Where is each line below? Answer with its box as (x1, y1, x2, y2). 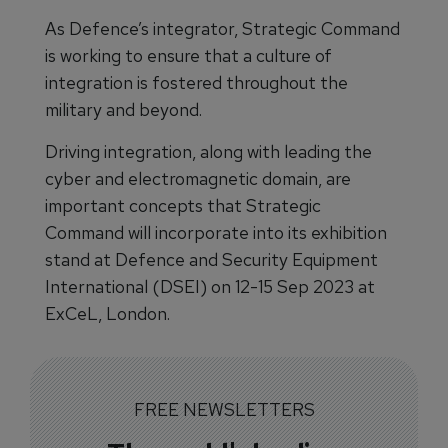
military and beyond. (45, 98, 202, 121)
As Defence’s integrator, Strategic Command (45, 17, 400, 40)
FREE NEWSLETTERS (133, 398, 315, 421)
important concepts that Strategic (45, 194, 321, 217)
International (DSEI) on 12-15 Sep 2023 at (45, 275, 375, 298)
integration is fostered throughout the (45, 71, 348, 94)
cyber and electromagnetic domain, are (45, 167, 351, 190)
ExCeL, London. (45, 302, 170, 325)
